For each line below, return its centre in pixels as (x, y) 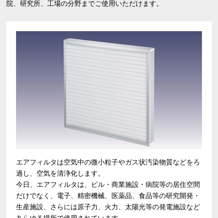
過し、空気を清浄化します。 (61, 173)
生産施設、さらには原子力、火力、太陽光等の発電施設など (108, 207)
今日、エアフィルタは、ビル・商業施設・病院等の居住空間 (108, 185)
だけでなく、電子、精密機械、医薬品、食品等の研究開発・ (108, 196)
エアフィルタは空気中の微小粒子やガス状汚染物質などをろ (108, 162)
